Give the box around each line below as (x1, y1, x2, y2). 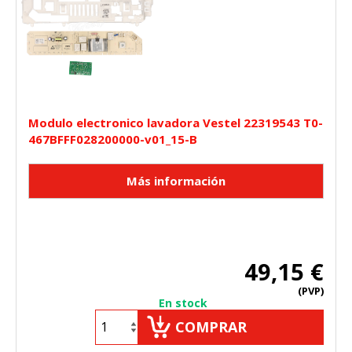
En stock (159, 295, 207, 310)
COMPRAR (175, 317, 247, 336)
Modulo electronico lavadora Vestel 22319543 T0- (28, 114, 323, 130)
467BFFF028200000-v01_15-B (28, 130, 197, 147)
